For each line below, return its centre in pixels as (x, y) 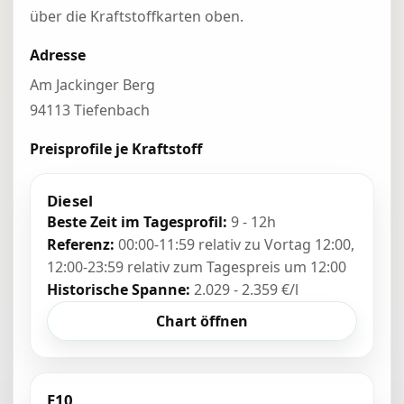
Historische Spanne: (119, 289)
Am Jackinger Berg (92, 85)
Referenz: (81, 244)
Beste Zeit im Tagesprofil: (137, 222)
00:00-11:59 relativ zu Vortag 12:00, (234, 244)
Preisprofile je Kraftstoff (116, 149)
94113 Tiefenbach (90, 110)
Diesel (70, 201)
